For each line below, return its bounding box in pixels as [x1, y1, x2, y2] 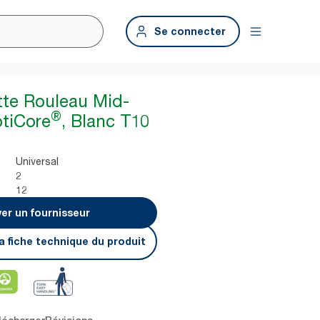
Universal [16, 155, 59, 167]
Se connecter [154, 25, 226, 37]
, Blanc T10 [61, 111, 150, 131]
